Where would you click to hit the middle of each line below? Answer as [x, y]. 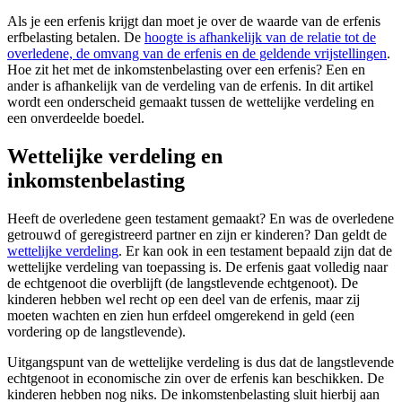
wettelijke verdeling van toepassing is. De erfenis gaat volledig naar [197, 267]
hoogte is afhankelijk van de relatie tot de [260, 37]
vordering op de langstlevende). [96, 331]
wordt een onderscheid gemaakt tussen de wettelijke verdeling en [191, 101]
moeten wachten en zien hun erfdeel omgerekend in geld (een [181, 315]
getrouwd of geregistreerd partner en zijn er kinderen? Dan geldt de [197, 234]
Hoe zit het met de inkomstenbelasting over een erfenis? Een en [186, 69]
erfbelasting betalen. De [76, 37]
